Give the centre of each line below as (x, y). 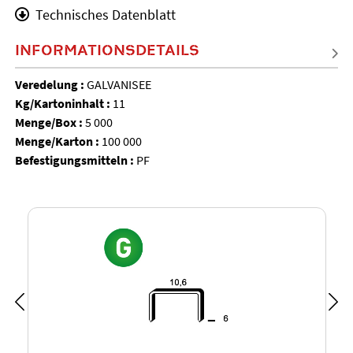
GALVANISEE (119, 85)
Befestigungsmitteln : (75, 160)
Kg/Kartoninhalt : (63, 104)
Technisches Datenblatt (105, 15)
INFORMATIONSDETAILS (107, 50)
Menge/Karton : (58, 141)
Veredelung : (50, 85)
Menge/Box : (50, 123)
